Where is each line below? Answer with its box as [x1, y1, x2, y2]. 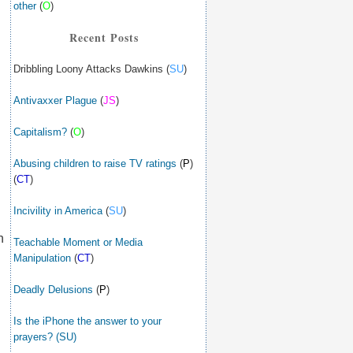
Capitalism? [13, 126, 67, 138]
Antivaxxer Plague [13, 95, 97, 106]
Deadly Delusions [13, 284, 93, 295]
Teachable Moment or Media [13, 236, 143, 248]
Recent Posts [69, 29, 139, 46]
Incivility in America [13, 205, 102, 217]
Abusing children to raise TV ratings [13, 158, 176, 169]
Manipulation [13, 252, 71, 264]
